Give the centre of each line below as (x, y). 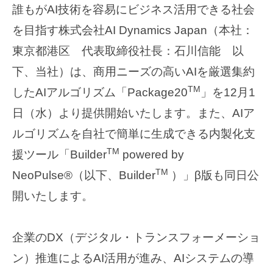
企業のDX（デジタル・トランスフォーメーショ (136, 238)
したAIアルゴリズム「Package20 (100, 93)
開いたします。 (53, 196)
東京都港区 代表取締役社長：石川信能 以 (128, 51)
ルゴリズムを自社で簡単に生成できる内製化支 (134, 134)
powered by (152, 155)
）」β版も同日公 (214, 175)
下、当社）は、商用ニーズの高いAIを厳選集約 (133, 72)
